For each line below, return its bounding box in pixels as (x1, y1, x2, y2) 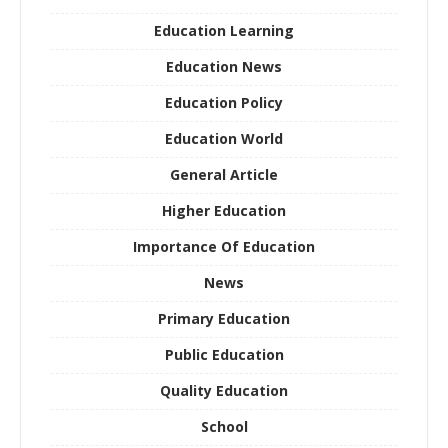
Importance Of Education (133, 236, 315, 256)
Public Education (164, 344, 284, 364)
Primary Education (158, 308, 290, 328)
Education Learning (154, 20, 294, 40)
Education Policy (165, 92, 283, 112)
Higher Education (162, 200, 286, 220)
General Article (170, 164, 278, 184)
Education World (165, 128, 283, 148)
